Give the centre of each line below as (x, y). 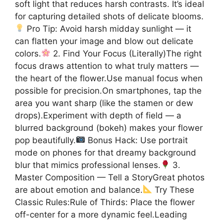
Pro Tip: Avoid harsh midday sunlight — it (108, 28)
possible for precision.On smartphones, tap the (108, 90)
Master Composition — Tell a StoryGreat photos (110, 177)
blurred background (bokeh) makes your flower (109, 128)
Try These (173, 190)
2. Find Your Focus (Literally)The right (126, 53)
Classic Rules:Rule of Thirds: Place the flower (105, 202)
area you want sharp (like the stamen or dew (104, 103)
